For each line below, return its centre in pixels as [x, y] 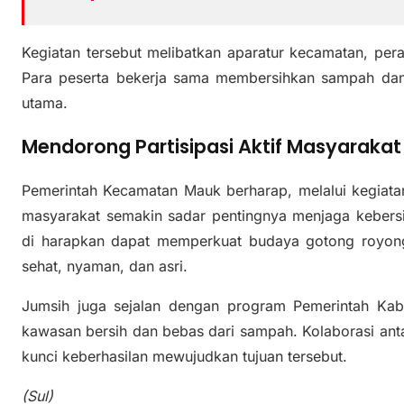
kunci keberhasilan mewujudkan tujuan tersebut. [184, 357]
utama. [45, 103]
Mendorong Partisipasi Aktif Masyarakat [211, 147]
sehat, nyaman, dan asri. [105, 266]
